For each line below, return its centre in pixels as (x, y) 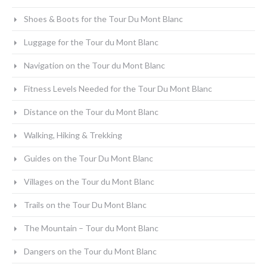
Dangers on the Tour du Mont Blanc (90, 252)
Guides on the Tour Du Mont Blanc (89, 159)
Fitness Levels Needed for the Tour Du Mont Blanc (118, 89)
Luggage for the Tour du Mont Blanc (91, 42)
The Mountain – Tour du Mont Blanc (91, 228)
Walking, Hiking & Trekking (73, 135)
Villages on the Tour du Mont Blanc (89, 182)
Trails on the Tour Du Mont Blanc (85, 205)
